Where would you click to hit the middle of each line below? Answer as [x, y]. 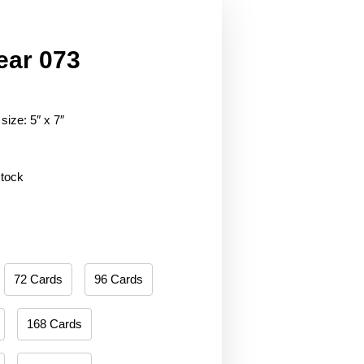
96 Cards [118, 279]
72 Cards [38, 279]
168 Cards [54, 324]
